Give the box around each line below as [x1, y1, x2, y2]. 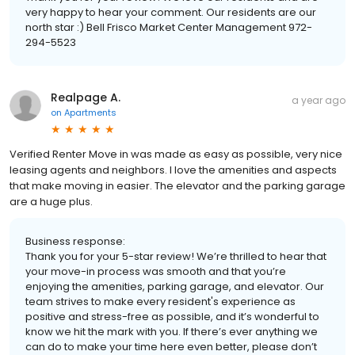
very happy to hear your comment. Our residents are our [25, 5, 316, 21]
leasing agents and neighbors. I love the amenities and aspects [10, 162, 337, 178]
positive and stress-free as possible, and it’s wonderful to [25, 309, 319, 325]
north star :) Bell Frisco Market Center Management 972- [25, 20, 312, 36]
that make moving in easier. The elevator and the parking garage [10, 178, 345, 194]
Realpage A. [51, 90, 120, 106]
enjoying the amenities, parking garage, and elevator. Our [25, 279, 324, 295]
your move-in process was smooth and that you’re [25, 264, 286, 280]
